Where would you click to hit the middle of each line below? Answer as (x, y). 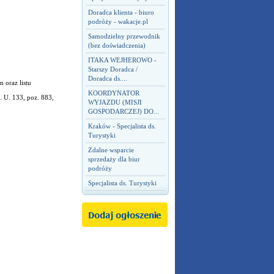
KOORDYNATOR (113, 93)
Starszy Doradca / (113, 69)
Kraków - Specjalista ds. (122, 126)
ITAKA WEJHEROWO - (122, 60)
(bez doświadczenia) (117, 45)
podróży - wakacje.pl (118, 21)
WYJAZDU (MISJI (115, 102)
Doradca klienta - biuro (121, 12)
